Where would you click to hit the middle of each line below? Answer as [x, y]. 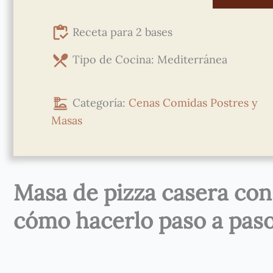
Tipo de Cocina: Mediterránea [150, 59]
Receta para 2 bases [122, 32]
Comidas [185, 102]
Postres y [234, 102]
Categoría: [100, 102]
